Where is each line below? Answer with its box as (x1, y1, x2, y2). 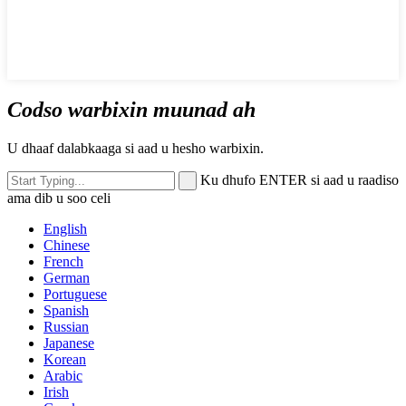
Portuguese (43, 285, 107, 302)
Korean (43, 351, 86, 367)
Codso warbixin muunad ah (7, 97, 256, 121)
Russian (43, 318, 89, 334)
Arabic (43, 367, 82, 383)
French (43, 253, 83, 269)
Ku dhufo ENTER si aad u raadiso (200, 171, 399, 188)
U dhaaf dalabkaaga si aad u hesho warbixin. (7, 140, 264, 156)
